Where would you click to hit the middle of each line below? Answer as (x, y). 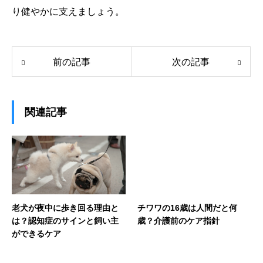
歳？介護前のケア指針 (178, 221)
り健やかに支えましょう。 (68, 12)
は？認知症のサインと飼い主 (65, 221)
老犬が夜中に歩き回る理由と (65, 208)
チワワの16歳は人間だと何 (187, 208)
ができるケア (36, 234)
